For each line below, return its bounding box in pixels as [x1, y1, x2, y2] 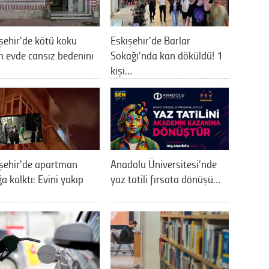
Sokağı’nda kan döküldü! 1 [110, 47, 223, 62]
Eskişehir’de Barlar [110, 32, 190, 47]
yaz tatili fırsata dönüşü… [110, 171, 220, 186]
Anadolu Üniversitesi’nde [110, 156, 217, 171]
